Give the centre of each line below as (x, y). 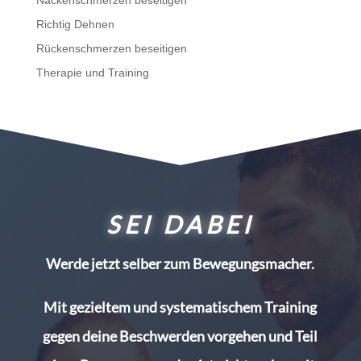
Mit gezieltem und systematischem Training (180, 307)
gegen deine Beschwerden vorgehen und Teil (180, 336)
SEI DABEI (180, 224)
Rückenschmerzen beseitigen (111, 49)
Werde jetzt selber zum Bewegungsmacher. (180, 264)
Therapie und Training (92, 73)
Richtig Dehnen (75, 25)
